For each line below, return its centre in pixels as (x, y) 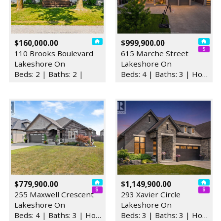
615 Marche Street (155, 54)
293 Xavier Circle (151, 194)
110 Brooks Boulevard (54, 54)
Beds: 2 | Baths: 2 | (49, 74)
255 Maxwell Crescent (54, 194)
